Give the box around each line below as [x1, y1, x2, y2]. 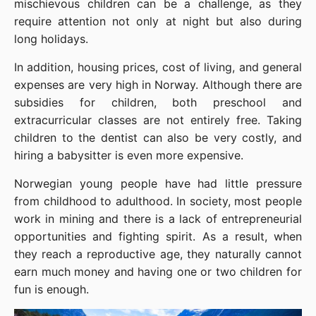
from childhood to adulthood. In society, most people [14, 193, 302, 208]
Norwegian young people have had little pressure [14, 176, 302, 190]
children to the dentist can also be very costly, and [14, 130, 302, 145]
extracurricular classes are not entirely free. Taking [14, 112, 302, 127]
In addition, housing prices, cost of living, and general [14, 59, 302, 74]
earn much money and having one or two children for [14, 264, 302, 279]
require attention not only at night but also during [14, 13, 302, 28]
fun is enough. [14, 281, 89, 296]
